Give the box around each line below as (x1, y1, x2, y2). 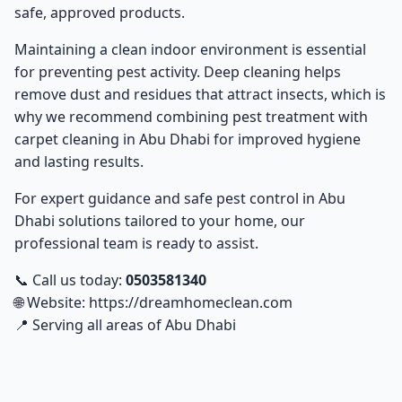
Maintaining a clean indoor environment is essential (14, 39, 366, 60)
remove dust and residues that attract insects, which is (14, 84, 386, 105)
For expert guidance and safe (14, 188, 216, 209)
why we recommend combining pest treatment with (14, 107, 368, 127)
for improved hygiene (210, 129, 361, 150)
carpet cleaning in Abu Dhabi (14, 129, 210, 150)
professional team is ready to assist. (14, 233, 258, 254)
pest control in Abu (216, 188, 345, 209)
